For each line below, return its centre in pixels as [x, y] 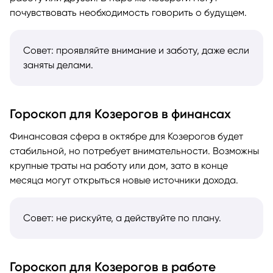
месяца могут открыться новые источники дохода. [124, 180]
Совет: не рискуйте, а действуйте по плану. [122, 218]
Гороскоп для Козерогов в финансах [120, 113]
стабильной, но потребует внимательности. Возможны [134, 151]
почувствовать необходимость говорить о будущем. [128, 12]
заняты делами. [58, 65]
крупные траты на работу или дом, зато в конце [119, 165]
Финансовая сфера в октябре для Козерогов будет [126, 136]
